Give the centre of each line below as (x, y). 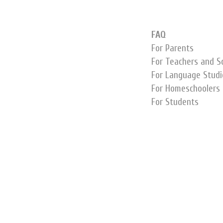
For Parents (172, 48)
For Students (175, 102)
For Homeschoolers (186, 89)
